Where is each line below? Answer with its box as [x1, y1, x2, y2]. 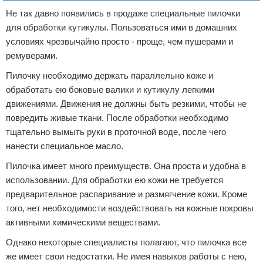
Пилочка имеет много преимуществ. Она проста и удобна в [6, 161, 246, 171]
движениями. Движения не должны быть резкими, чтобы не [6, 99, 247, 109]
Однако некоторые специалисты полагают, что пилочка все [6, 237, 247, 247]
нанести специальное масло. [6, 141, 123, 151]
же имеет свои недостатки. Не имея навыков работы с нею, [6, 251, 247, 261]
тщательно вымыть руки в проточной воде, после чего [6, 127, 226, 137]
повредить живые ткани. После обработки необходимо [6, 113, 228, 123]
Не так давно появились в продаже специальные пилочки [6, 8, 240, 18]
